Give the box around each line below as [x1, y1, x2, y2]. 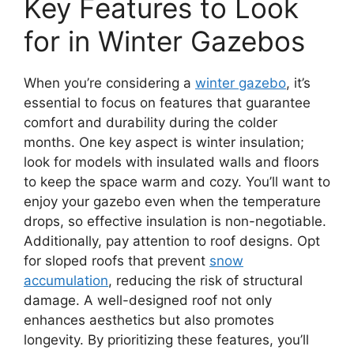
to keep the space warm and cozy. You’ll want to [24, 173, 330, 190]
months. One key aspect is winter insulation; [24, 134, 304, 150]
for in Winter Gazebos [24, 24, 305, 58]
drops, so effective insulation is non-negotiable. [24, 213, 326, 229]
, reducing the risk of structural [108, 272, 303, 288]
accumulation [24, 272, 108, 288]
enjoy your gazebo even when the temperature [24, 193, 321, 209]
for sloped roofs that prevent [24, 252, 209, 269]
